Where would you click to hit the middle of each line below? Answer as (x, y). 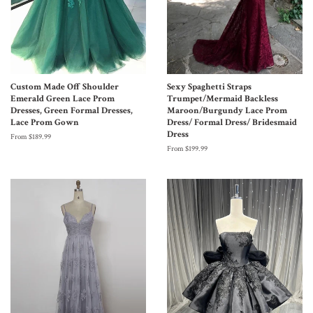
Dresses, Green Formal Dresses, (72, 110)
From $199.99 (187, 148)
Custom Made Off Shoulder (65, 86)
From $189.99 (31, 137)
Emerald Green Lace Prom (63, 98)
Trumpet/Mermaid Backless (223, 98)
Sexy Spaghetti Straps (209, 86)
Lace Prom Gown (45, 122)
